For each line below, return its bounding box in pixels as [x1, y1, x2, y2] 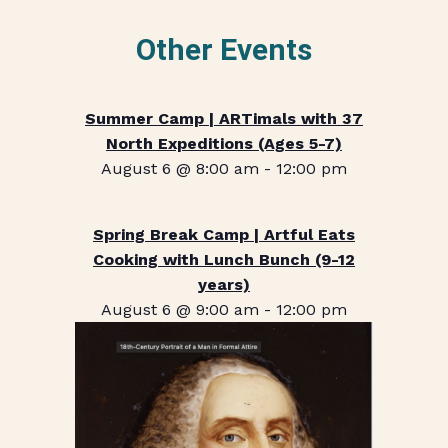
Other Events [135, 31, 312, 67]
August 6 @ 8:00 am [100, 158, 259, 178]
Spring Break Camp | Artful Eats [92, 224, 355, 244]
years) [197, 274, 250, 294]
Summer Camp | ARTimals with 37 [84, 108, 363, 128]
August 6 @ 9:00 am [100, 299, 259, 319]
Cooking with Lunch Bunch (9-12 [92, 249, 355, 269]
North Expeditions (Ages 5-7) [105, 133, 342, 153]
